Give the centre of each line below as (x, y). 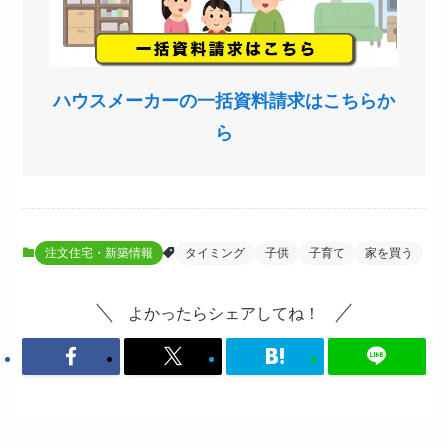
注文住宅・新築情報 (99, 253)
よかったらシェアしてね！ (224, 313)
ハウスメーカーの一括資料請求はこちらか (224, 100)
